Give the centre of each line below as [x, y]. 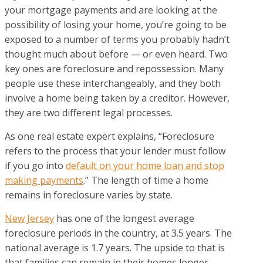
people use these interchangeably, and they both [113, 83]
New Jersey [29, 218]
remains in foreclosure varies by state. [89, 195]
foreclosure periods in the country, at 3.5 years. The [118, 233]
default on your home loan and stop [145, 165]
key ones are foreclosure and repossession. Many [114, 68]
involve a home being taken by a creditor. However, [117, 98]
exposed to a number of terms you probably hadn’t [117, 39]
